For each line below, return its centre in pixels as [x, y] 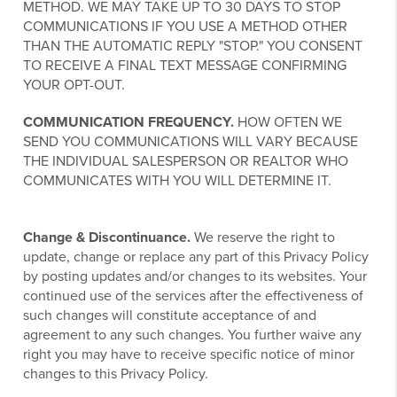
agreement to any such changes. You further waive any [193, 335]
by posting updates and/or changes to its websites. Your [195, 276]
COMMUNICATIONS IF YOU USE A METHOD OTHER [186, 26]
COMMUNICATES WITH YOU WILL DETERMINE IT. [178, 180]
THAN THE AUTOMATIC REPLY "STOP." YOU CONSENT [193, 46]
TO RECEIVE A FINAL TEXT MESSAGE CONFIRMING [185, 65]
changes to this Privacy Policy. [116, 374]
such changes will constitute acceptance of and [170, 315]
